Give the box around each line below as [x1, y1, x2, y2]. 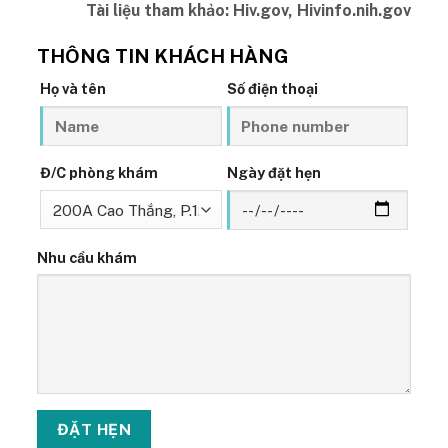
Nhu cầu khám [37, 248, 138, 266]
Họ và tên [39, 80, 106, 98]
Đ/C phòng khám [39, 164, 158, 182]
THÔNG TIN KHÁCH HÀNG [37, 44, 290, 67]
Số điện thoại [226, 80, 318, 98]
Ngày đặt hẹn [226, 164, 321, 182]
